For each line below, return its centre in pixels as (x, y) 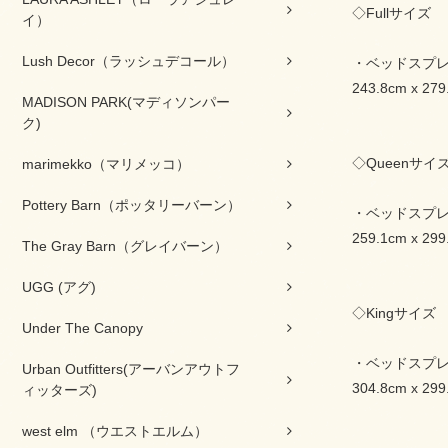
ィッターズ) (59, 390)
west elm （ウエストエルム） (115, 431)
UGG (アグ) (59, 287)
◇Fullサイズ (391, 13)
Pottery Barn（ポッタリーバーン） (131, 205)
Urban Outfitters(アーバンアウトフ (131, 369)
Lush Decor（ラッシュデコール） (128, 61)
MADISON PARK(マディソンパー (126, 102)
